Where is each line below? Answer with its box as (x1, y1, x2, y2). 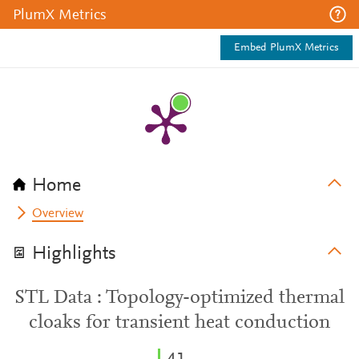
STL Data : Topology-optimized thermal (14, 288, 345, 308)
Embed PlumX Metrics (234, 42, 339, 54)
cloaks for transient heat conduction (29, 313, 330, 333)
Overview (32, 208, 84, 220)
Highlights (32, 244, 116, 264)
